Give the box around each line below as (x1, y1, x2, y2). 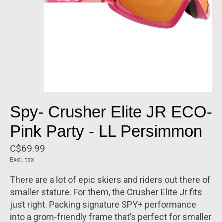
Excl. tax (10, 156, 34, 164)
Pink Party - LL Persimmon (10, 122, 202, 141)
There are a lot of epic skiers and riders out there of (10, 174, 211, 185)
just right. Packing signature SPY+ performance (10, 199, 196, 210)
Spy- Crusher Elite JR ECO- (10, 103, 212, 121)
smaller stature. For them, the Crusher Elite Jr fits (10, 187, 202, 198)
